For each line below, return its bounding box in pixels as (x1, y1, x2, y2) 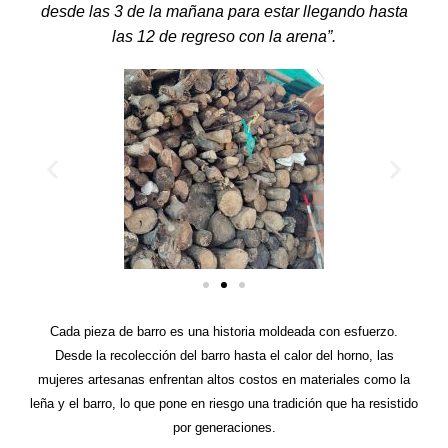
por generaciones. (172, 419, 276, 435)
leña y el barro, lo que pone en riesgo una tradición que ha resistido (30, 395, 418, 411)
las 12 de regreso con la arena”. (112, 27, 336, 45)
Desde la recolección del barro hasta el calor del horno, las (54, 347, 394, 363)
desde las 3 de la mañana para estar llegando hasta (40, 2, 408, 20)
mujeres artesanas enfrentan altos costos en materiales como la (38, 371, 410, 387)
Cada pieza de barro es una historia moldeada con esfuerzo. (50, 323, 398, 339)
